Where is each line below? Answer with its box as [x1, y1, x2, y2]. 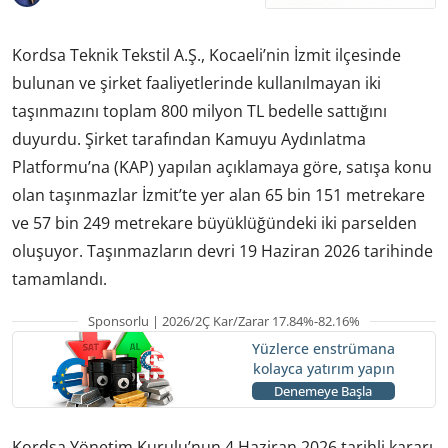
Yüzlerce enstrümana [251, 339, 395, 359]
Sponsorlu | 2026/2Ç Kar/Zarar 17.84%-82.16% [88, 311, 360, 330]
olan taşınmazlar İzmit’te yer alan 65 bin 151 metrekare [12, 183, 425, 206]
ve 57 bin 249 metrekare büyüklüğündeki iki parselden [12, 211, 417, 234]
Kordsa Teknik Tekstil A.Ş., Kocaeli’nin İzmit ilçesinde [12, 43, 401, 66]
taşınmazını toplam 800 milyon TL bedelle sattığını [12, 99, 387, 122]
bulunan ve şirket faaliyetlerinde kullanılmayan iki [12, 71, 381, 94]
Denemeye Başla [274, 382, 372, 401]
